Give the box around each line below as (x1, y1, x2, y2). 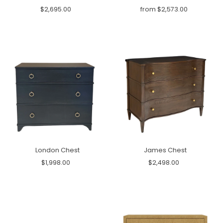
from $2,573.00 (140, 4, 188, 13)
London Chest (35, 146, 80, 155)
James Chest (144, 146, 187, 155)
